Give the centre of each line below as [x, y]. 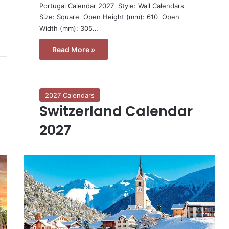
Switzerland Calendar [116, 111]
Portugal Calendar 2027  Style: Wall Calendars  [112, 5]
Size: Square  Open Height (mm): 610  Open [109, 17]
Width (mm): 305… [68, 28]
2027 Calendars [70, 95]
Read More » [73, 49]
